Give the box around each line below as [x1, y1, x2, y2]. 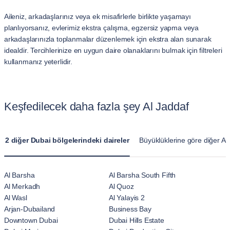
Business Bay [109, 205, 151, 213]
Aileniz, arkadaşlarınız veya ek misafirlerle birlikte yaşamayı [4, 12, 191, 21]
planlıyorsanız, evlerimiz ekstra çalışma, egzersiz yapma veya [4, 24, 199, 32]
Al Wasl [4, 194, 27, 202]
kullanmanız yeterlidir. [4, 57, 72, 66]
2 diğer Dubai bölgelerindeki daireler [5, 136, 129, 144]
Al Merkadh [4, 182, 41, 190]
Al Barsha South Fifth [109, 171, 176, 179]
